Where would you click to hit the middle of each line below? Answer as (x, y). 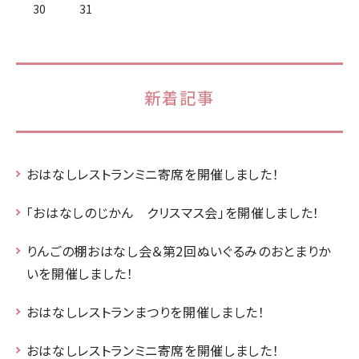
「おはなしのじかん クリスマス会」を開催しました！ (173, 212)
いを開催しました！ (80, 273)
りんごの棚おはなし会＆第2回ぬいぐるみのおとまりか (178, 250)
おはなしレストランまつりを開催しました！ (145, 311)
